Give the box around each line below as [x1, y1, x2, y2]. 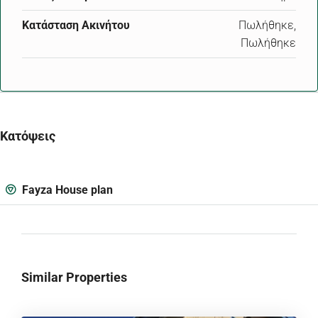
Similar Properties [21, 270, 127, 285]
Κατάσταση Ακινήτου [22, 18, 130, 33]
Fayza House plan [19, 183, 113, 197]
